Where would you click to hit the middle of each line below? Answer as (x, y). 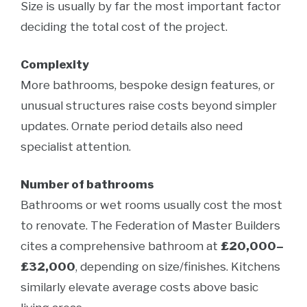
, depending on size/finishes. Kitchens (178, 267)
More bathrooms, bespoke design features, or (148, 85)
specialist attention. (76, 147)
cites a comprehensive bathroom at (121, 246)
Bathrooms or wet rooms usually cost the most (151, 205)
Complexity (55, 64)
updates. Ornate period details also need (132, 126)
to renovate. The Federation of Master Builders (150, 225)
